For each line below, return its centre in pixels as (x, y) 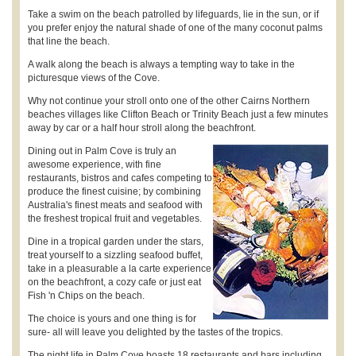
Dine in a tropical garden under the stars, (116, 241)
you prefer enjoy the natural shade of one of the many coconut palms (175, 27)
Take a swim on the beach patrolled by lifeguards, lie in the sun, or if (173, 14)
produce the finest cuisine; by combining (114, 191)
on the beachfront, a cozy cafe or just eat (114, 282)
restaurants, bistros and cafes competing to (120, 178)
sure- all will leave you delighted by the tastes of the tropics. (155, 332)
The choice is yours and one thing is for (112, 318)
